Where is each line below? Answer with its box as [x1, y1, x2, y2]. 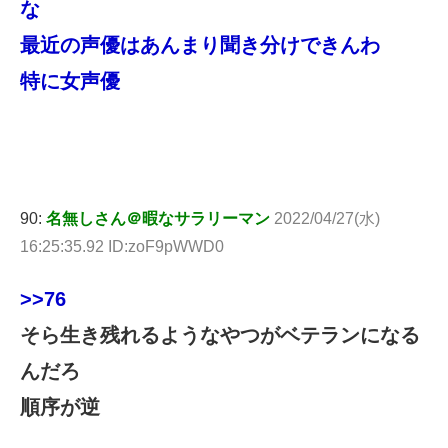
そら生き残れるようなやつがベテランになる [20, 324, 420, 347]
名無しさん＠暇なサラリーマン [46, 210, 270, 228]
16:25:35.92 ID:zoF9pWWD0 [20, 238, 224, 256]
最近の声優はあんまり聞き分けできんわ [20, 33, 380, 56]
